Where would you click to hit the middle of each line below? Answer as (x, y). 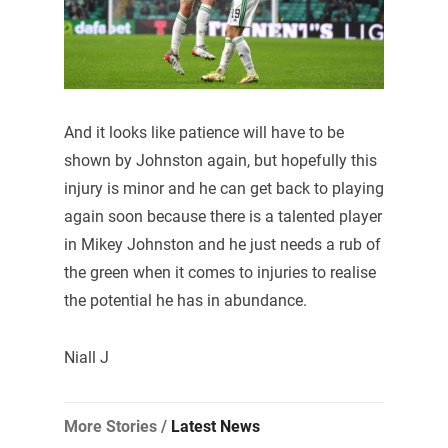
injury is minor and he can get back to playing (223, 188)
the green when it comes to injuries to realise (219, 272)
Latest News (215, 427)
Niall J (86, 358)
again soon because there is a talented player (222, 216)
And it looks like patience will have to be (203, 132)
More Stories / (117, 427)
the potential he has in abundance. (185, 300)
